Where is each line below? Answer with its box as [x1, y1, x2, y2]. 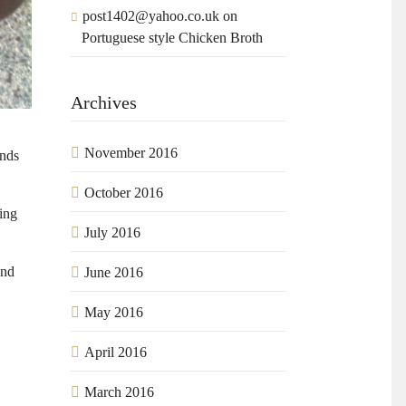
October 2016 [84, 185, 164, 201]
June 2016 [84, 265, 144, 281]
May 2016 [84, 304, 144, 321]
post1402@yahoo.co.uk [82, 8, 220, 24]
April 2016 [84, 344, 148, 361]
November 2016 [84, 145, 179, 161]
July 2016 [84, 225, 141, 241]
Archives [71, 92, 138, 113]
